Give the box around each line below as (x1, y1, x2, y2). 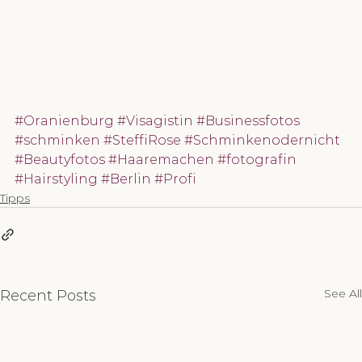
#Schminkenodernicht (184, 133, 340, 149)
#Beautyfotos (15, 152, 105, 168)
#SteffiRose (103, 133, 181, 149)
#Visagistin (117, 113, 193, 129)
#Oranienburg (15, 113, 114, 129)
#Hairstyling (15, 171, 98, 187)
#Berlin (101, 171, 151, 187)
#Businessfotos (196, 113, 300, 129)
